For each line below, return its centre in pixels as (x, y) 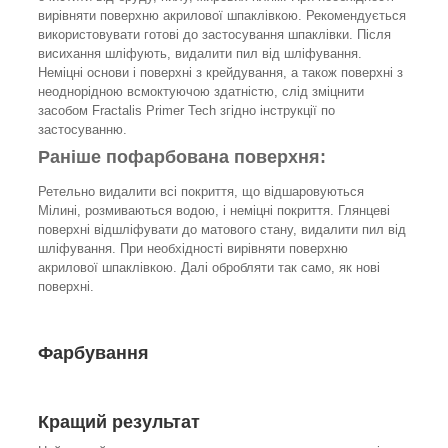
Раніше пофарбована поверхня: (182, 157)
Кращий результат (119, 421)
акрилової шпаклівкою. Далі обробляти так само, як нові (209, 267)
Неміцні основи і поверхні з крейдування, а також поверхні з (220, 72)
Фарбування (93, 352)
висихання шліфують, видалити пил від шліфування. (200, 53)
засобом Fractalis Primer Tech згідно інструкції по (186, 110)
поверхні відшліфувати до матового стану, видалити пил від (222, 229)
